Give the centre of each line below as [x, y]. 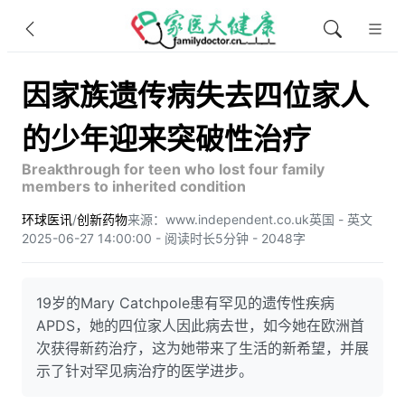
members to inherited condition [134, 186]
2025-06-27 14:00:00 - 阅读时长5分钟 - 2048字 [164, 238]
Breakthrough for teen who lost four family [173, 169]
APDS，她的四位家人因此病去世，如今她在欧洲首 [200, 325]
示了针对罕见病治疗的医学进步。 [145, 371]
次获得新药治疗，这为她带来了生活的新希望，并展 [202, 348]
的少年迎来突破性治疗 [166, 139]
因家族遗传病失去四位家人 [195, 95]
